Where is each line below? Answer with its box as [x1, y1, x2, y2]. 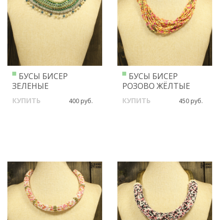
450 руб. [179, 96, 203, 105]
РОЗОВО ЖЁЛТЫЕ [122, 80, 190, 91]
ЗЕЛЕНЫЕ [12, 80, 49, 91]
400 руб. [69, 96, 93, 105]
